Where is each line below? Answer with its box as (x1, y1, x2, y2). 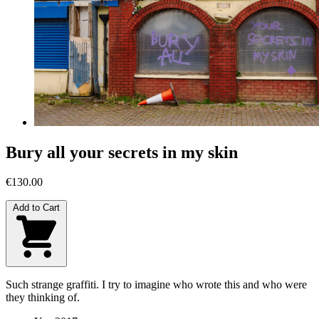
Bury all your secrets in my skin (6, 142, 238, 162)
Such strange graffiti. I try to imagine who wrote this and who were (6, 278, 307, 291)
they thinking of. (6, 291, 80, 304)
